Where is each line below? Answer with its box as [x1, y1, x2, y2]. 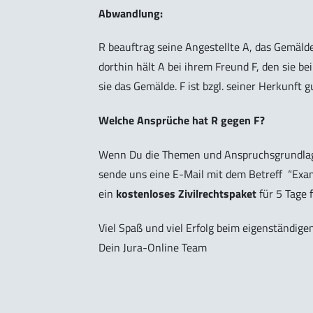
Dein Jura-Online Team [99, 238, 207, 256]
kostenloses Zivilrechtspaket [116, 185, 256, 203]
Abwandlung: [99, 4, 163, 22]
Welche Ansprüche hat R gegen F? [99, 112, 265, 129]
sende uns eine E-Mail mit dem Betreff [99, 166, 288, 183]
